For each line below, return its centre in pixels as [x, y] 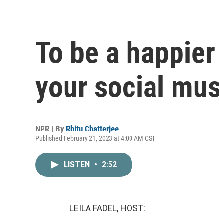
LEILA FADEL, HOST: [107, 208]
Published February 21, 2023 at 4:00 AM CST [95, 138]
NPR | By [51, 128]
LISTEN [78, 164]
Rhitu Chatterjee [92, 128]
